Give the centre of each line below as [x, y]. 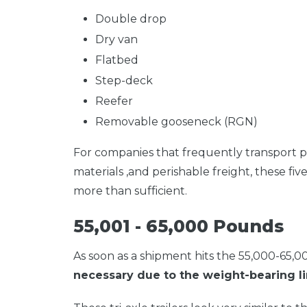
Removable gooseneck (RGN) [176, 121]
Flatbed [117, 60]
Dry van [116, 39]
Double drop [131, 19]
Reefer [114, 101]
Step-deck [124, 80]
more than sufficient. [132, 191]
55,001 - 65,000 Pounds [179, 226]
